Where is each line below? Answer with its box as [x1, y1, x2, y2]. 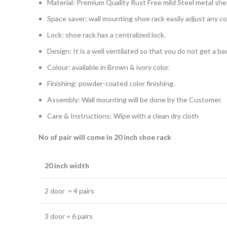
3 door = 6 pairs [45, 212, 93, 220]
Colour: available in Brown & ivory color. [47, 63, 170, 71]
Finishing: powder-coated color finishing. [47, 79, 175, 88]
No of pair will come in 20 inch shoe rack [39, 133, 171, 141]
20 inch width [45, 161, 89, 170]
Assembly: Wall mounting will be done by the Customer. [47, 95, 222, 104]
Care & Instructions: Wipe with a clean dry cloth [47, 111, 199, 120]
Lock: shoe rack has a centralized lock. [47, 30, 166, 39]
